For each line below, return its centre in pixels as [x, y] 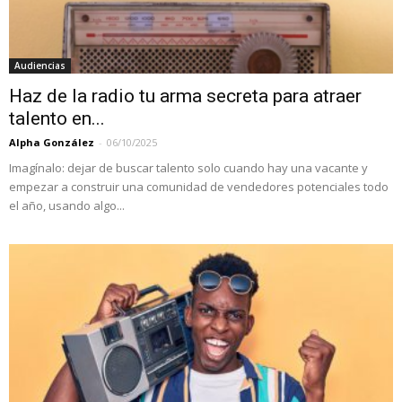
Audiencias [40, 65]
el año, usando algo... [67, 205]
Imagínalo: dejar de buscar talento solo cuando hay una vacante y [188, 167]
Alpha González [52, 142]
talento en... [57, 118]
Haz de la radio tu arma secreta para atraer [185, 96]
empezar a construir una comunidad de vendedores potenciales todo [199, 186]
